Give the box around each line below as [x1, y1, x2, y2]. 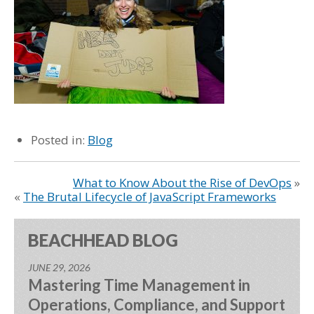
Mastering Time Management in [28, 275, 250, 294]
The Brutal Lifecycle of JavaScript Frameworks [23, 189, 276, 205]
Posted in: [31, 132, 88, 148]
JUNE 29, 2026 [28, 261, 90, 273]
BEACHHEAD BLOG [28, 230, 178, 250]
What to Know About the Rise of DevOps [73, 175, 292, 191]
